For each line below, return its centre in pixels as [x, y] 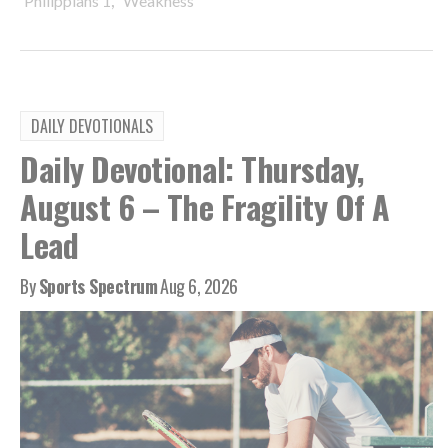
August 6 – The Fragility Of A [205, 206]
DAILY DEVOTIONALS [92, 125]
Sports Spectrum [97, 285]
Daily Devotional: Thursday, [192, 168]
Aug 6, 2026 [199, 285]
